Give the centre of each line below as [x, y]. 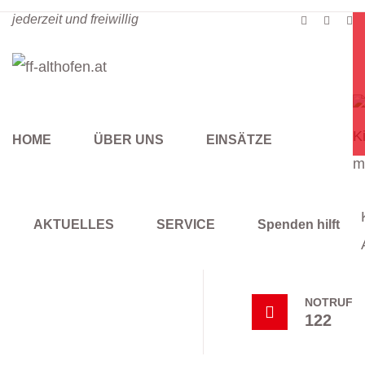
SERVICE [186, 224]
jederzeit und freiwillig [75, 19]
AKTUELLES [74, 224]
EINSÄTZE [239, 140]
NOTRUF [329, 302]
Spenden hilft [299, 224]
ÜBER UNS [129, 140]
